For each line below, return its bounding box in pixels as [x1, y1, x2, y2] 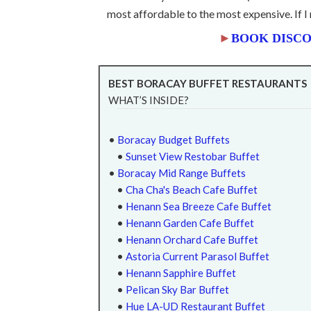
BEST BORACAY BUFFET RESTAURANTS [108, 76, 307, 90]
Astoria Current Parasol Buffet [126, 249, 269, 262]
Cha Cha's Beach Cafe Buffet [126, 183, 258, 196]
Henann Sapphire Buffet [126, 266, 236, 279]
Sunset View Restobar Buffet [126, 149, 260, 162]
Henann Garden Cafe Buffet [126, 216, 254, 229]
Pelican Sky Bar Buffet [126, 283, 229, 296]
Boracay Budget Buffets [117, 133, 230, 146]
